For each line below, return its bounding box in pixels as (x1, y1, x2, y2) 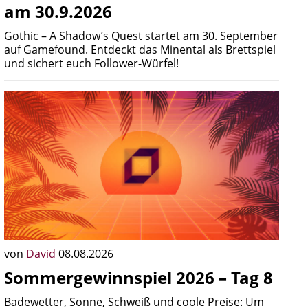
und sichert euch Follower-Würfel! (4, 56, 179, 71)
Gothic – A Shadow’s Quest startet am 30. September (4, 28, 278, 43)
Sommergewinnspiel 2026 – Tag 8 (4, 266, 273, 289)
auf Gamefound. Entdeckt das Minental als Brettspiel (4, 42, 276, 57)
